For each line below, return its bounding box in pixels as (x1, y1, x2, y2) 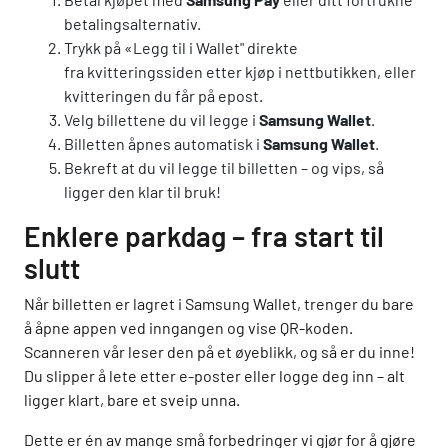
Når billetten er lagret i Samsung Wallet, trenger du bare (24, 294, 414, 314)
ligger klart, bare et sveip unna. (24, 390, 240, 410)
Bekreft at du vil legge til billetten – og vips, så (64, 158, 384, 178)
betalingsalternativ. (64, 14, 201, 34)
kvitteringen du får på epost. (64, 86, 263, 106)
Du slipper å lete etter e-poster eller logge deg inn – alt (24, 366, 405, 386)
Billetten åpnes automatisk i (64, 134, 263, 154)
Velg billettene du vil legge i (64, 110, 259, 130)
